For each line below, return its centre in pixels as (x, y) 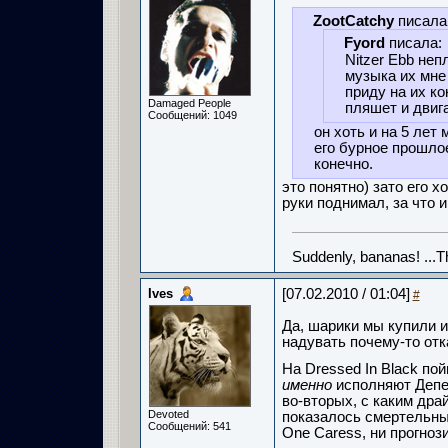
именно (306, 385)
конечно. (343, 164)
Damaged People (189, 103)
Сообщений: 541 (189, 426)
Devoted (168, 414)
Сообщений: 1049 (192, 115)
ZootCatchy (353, 21)
